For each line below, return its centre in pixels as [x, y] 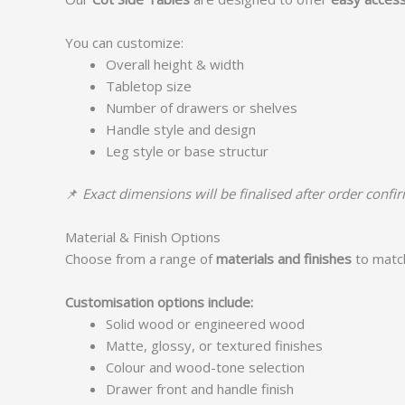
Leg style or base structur [187, 151]
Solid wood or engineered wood [205, 323]
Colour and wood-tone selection [205, 367]
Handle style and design [181, 129]
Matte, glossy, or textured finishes [214, 345]
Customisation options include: [159, 301]
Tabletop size [149, 86]
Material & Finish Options [143, 236]
